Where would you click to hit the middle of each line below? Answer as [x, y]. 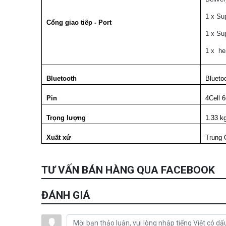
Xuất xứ [60, 137]
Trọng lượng [66, 118]
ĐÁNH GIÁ [66, 195]
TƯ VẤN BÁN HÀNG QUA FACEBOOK [128, 170]
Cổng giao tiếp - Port [79, 22]
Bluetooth [62, 78]
